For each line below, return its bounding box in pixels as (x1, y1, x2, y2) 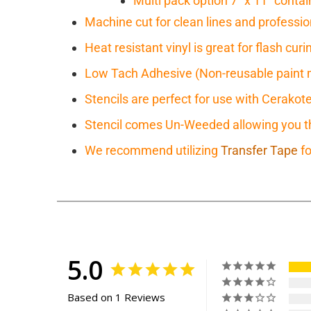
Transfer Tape (221, 143, 298, 158)
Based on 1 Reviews (67, 290, 165, 305)
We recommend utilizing (85, 143, 221, 158)
